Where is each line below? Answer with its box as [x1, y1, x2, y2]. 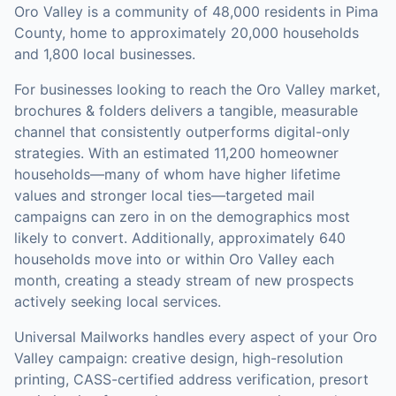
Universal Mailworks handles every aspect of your [14, 328, 353, 346]
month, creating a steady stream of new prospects [14, 271, 354, 289]
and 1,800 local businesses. [14, 45, 195, 63]
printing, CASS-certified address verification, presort [14, 370, 369, 388]
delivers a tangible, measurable [146, 102, 358, 119]
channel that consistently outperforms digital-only [14, 123, 350, 141]
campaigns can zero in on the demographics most [14, 208, 350, 225]
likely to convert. [14, 229, 127, 247]
